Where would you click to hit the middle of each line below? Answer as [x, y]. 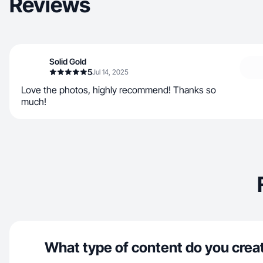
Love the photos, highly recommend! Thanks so [119, 90]
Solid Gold [68, 61]
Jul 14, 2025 [110, 72]
